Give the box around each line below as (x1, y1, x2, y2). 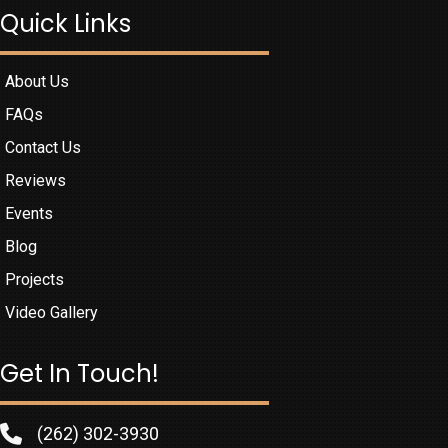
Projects (5, 270, 64, 290)
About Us (5, 72, 69, 92)
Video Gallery (5, 303, 98, 323)
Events (5, 204, 53, 224)
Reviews (5, 171, 66, 191)
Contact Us (5, 138, 81, 158)
